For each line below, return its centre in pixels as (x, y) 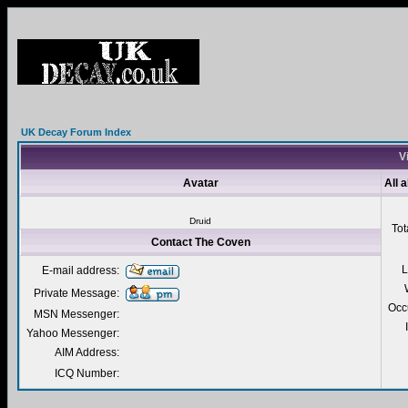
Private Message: (76, 293)
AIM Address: (87, 352)
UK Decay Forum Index (76, 132)
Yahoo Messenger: (73, 333)
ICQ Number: (87, 373)
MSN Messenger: (76, 314)
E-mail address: (81, 270)
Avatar (201, 183)
